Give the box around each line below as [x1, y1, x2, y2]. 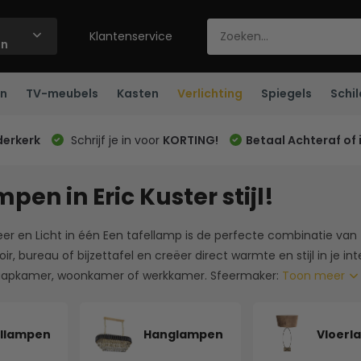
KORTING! [162, 131, 218, 148]
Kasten [116, 85, 159, 102]
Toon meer [281, 268, 348, 284]
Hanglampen [143, 326, 223, 342]
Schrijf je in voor [67, 131, 163, 148]
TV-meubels [25, 85, 98, 102]
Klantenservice [89, 27, 173, 44]
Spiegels [260, 85, 312, 102]
